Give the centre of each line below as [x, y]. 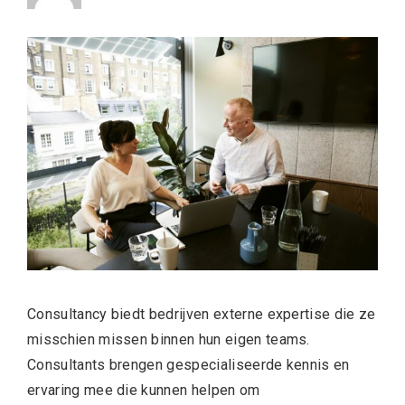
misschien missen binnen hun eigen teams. [169, 340]
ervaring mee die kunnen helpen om [144, 391]
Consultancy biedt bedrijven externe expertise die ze [202, 315]
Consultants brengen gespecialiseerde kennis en [188, 365]
